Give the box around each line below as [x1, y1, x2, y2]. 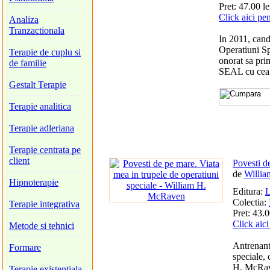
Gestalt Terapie [9, 80, 66, 90]
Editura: [233, 186, 265, 196]
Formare [9, 242, 41, 253]
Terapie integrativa [9, 199, 80, 209]
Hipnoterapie [9, 177, 58, 187]
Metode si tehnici [9, 221, 74, 231]
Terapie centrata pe [9, 145, 81, 155]
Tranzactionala [9, 25, 64, 36]
